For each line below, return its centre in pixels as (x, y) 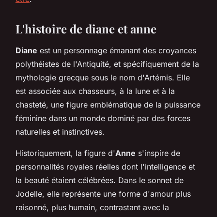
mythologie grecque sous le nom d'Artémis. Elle (103, 77)
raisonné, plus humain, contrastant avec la (92, 207)
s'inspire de (158, 153)
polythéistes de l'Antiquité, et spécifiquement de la (107, 64)
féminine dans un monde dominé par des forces (103, 118)
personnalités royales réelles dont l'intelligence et (105, 166)
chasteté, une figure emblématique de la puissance (108, 104)
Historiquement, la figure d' (65, 153)
